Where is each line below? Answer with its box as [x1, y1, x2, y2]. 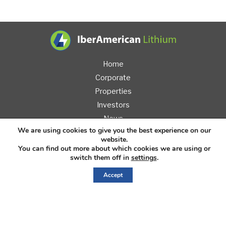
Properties [94, 87, 132, 96]
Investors [96, 100, 130, 110]
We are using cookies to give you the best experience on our [17, 126, 211, 135]
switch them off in [70, 153, 131, 162]
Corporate [95, 73, 131, 82]
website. [100, 135, 128, 144]
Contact [99, 128, 127, 137]
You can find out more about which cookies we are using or [18, 144, 210, 153]
